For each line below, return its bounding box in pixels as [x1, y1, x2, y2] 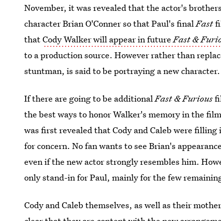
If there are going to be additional [24, 93, 155, 104]
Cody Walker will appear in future [42, 34, 174, 45]
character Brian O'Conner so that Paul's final [24, 18, 196, 29]
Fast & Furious [155, 93, 215, 104]
